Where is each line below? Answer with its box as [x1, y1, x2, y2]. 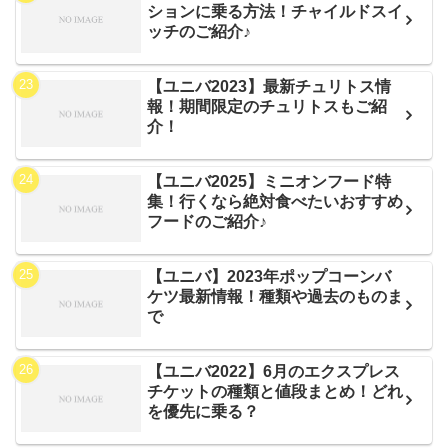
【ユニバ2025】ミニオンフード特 [147, 172, 392, 190]
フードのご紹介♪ [147, 212, 268, 230]
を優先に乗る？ [147, 402, 260, 420]
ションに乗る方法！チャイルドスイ [147, 3, 404, 21]
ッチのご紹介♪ [147, 23, 252, 41]
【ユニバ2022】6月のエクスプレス [147, 362, 401, 380]
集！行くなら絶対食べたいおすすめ [147, 192, 404, 210]
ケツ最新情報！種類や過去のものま [147, 287, 404, 305]
